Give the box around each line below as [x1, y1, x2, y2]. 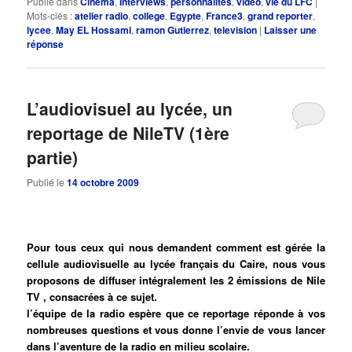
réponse [27, 37, 64, 52]
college [133, 9, 166, 24]
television [214, 23, 258, 38]
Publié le [27, 174, 68, 189]
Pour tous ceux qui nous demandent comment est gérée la [27, 240, 325, 255]
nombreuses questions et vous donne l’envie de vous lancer [27, 322, 325, 338]
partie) [27, 145, 79, 170]
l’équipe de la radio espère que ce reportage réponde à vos [27, 306, 325, 321]
